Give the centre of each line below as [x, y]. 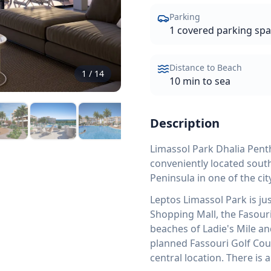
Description [185, 123]
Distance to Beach [206, 67]
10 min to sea [200, 81]
